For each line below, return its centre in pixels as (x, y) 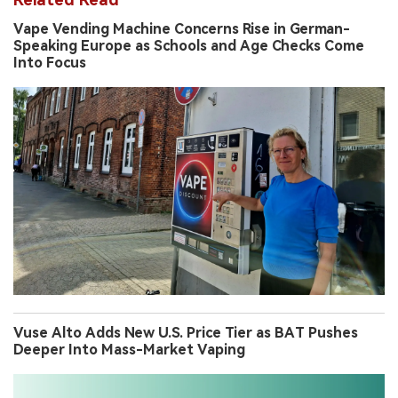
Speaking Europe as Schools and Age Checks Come (189, 45)
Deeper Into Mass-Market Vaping (129, 349)
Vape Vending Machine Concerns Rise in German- (182, 28)
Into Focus (50, 62)
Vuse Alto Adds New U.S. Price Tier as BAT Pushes (186, 332)
